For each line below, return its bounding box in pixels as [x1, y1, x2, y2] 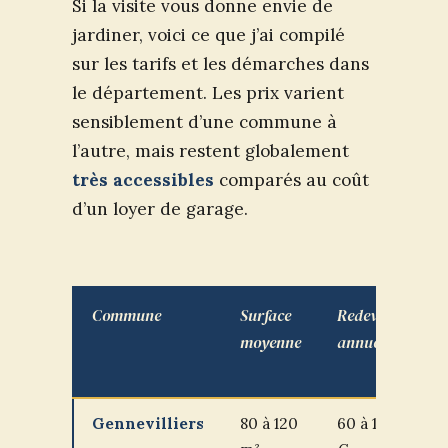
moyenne [240, 331, 301, 354]
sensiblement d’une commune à [72, 110, 337, 133]
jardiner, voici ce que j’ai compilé [72, 23, 345, 46]
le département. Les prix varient [72, 81, 344, 104]
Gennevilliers [92, 414, 204, 434]
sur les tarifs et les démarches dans [72, 52, 369, 75]
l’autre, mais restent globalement [72, 139, 349, 162]
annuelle [337, 331, 395, 354]
